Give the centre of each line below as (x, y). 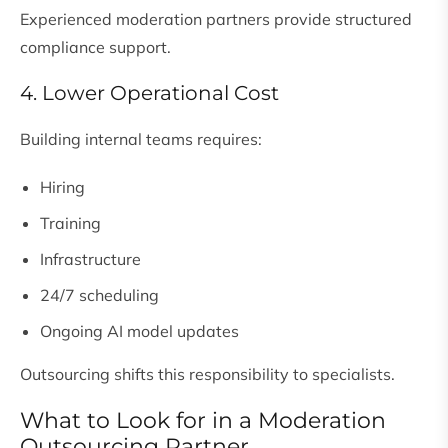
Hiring (62, 187)
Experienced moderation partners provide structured (216, 19)
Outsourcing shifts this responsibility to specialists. (207, 374)
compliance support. (95, 47)
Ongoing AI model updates (139, 331)
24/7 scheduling (99, 295)
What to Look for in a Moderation (203, 421)
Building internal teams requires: (141, 139)
